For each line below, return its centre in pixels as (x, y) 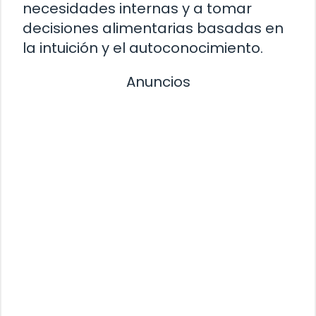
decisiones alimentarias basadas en (153, 29)
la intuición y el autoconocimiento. (143, 48)
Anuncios (158, 82)
